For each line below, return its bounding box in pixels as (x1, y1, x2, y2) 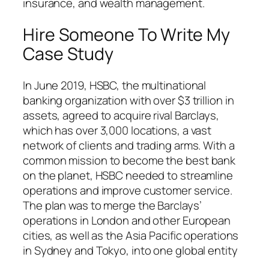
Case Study (23, 41, 113, 65)
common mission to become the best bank (23, 152, 236, 168)
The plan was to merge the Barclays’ (23, 197, 202, 213)
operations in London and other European (23, 212, 231, 228)
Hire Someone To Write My (23, 22, 230, 46)
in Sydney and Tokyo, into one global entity (23, 242, 238, 258)
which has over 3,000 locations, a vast (23, 122, 212, 138)
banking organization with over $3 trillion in (23, 92, 234, 108)
